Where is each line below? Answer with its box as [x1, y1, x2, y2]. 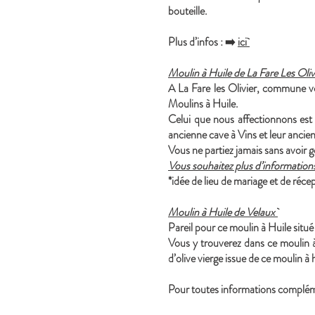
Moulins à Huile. [168, 96, 239, 112]
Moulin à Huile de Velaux [168, 204, 278, 220]
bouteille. [168, 3, 208, 19]
